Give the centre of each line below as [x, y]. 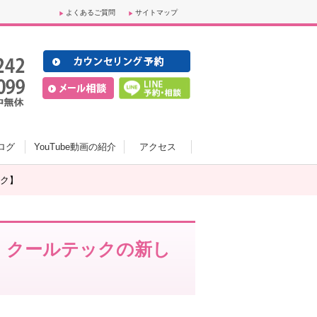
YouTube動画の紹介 [75, 147]
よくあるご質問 [91, 12]
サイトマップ [156, 12]
